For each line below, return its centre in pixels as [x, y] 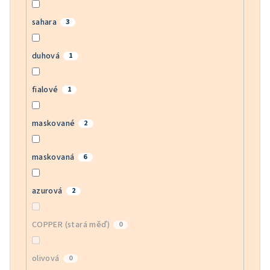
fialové [45, 90]
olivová [46, 259]
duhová [46, 56]
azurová [47, 191]
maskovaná [53, 158]
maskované [53, 124]
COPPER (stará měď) [71, 225]
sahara [44, 23]
